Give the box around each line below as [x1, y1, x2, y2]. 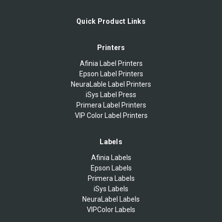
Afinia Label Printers [79, 59, 143, 67]
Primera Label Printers [76, 101, 146, 109]
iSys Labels [94, 184, 128, 193]
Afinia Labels [91, 153, 131, 162]
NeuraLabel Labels [82, 195, 140, 203]
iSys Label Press [86, 90, 136, 99]
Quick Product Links [76, 17, 146, 25]
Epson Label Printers [79, 69, 143, 78]
